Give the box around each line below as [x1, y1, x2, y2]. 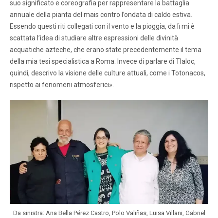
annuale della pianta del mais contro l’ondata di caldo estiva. [10, 10, 192, 18]
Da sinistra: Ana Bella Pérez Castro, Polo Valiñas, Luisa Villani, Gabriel [13, 209, 205, 217]
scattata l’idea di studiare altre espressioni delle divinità [10, 34, 178, 42]
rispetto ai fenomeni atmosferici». [10, 80, 114, 89]
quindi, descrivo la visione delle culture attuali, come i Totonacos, [10, 69, 205, 77]
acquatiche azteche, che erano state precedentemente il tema [10, 45, 201, 54]
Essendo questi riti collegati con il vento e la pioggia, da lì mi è [10, 22, 195, 30]
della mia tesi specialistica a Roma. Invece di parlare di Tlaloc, [10, 57, 196, 65]
